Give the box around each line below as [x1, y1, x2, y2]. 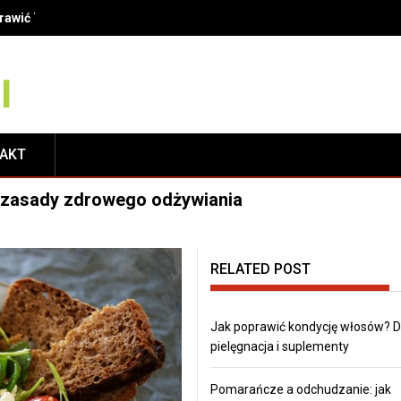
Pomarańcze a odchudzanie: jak [209, 381, 391, 397]
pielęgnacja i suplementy [209, 338, 349, 354]
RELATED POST [209, 260, 311, 277]
